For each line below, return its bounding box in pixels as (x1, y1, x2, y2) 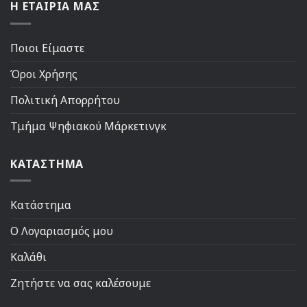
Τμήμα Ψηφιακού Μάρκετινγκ (10, 118, 167, 134)
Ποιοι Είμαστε (10, 40, 84, 56)
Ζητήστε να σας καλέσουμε (10, 275, 151, 291)
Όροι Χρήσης (10, 66, 77, 82)
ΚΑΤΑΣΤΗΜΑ (10, 156, 84, 171)
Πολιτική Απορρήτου (10, 92, 120, 108)
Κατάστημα (10, 197, 71, 213)
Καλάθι (10, 249, 47, 265)
